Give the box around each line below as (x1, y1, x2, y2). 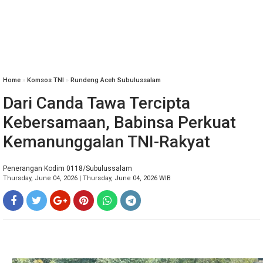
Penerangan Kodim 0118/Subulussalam (3, 164, 132, 173)
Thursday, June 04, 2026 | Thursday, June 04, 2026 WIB (3, 174, 171, 182)
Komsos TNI (27, 76, 64, 84)
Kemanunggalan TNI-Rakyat (3, 132, 210, 151)
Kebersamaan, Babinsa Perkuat (3, 113, 236, 132)
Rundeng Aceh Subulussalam (70, 76, 161, 84)
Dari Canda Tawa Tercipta (3, 93, 190, 113)
